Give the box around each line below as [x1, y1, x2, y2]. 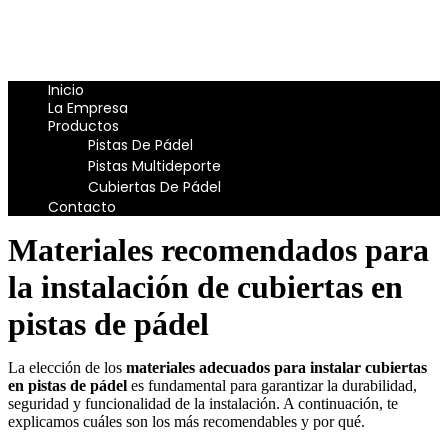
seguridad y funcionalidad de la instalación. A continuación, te [8, 395, 398, 412]
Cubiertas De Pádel [88, 177, 221, 197]
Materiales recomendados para [8, 232, 429, 268]
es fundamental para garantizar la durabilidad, [127, 377, 417, 394]
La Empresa [48, 98, 128, 118]
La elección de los [8, 359, 126, 376]
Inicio [48, 80, 84, 100]
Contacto [48, 197, 116, 217]
